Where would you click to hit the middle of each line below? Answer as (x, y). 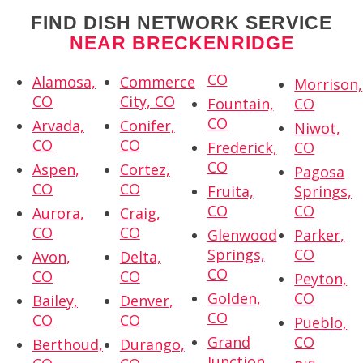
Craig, (140, 214)
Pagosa (320, 172)
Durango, (152, 345)
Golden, (234, 299)
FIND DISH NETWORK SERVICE (181, 23)
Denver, (146, 301)
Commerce (157, 82)
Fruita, (230, 192)
